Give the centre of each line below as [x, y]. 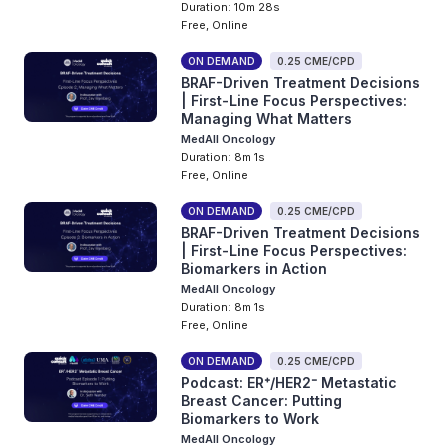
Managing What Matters [267, 118]
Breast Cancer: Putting [262, 400]
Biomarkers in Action [254, 268]
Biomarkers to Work [250, 418]
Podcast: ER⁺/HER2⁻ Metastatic [289, 382]
